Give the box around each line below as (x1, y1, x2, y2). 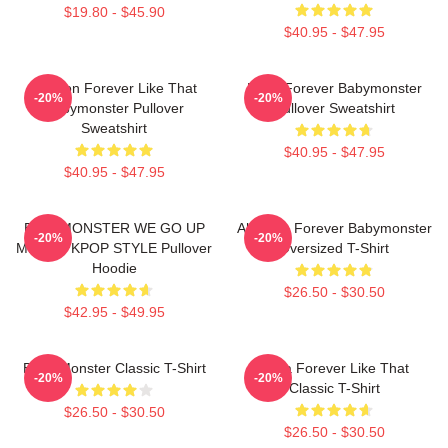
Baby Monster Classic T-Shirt (22, 359, 206, 376)
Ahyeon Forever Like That (31, 79, 197, 96)
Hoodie (91, 259, 137, 276)
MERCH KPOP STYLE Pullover (16, 239, 212, 256)
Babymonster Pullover (44, 99, 184, 116)
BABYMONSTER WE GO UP (23, 219, 205, 236)
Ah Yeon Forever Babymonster (236, 219, 432, 236)
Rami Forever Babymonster (246, 79, 422, 96)
